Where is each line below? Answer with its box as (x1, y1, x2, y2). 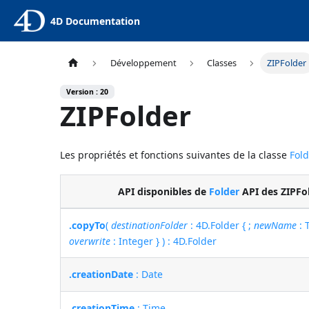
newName (254, 218, 297, 232)
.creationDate (69, 267, 134, 281)
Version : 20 (66, 87, 109, 97)
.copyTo (69, 218, 106, 232)
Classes (206, 57, 237, 70)
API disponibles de (117, 184, 209, 198)
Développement (110, 57, 177, 70)
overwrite (69, 234, 111, 248)
